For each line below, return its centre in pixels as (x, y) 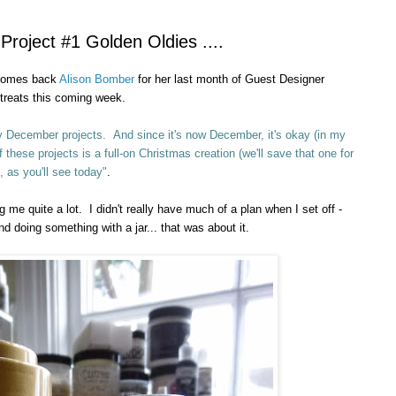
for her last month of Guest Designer (229, 79)
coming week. (90, 97)
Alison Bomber (97, 79)
